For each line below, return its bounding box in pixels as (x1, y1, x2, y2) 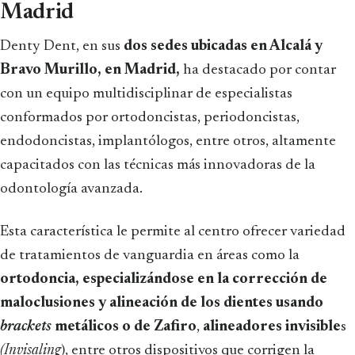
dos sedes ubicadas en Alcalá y (124, 38, 323, 54)
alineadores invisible (203, 319, 341, 334)
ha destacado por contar (180, 62, 336, 78)
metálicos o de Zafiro (55, 319, 197, 334)
